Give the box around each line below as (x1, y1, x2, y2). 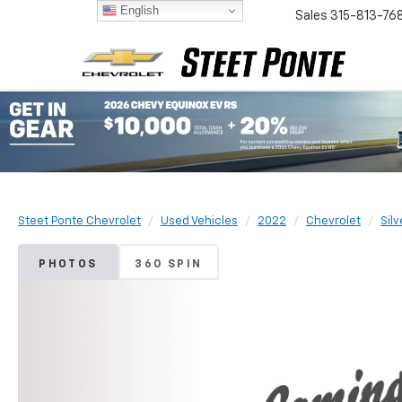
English (116, 3, 159, 17)
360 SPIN (135, 259, 203, 270)
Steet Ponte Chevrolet (18, 215, 141, 227)
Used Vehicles (161, 215, 238, 227)
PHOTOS (39, 259, 98, 270)
